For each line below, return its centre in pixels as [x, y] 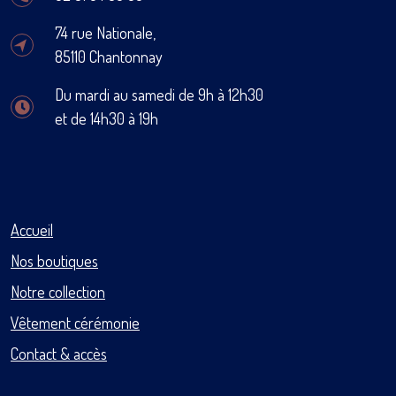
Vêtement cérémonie [75, 323]
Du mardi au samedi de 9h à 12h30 [159, 95]
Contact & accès [59, 354]
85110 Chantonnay [109, 57]
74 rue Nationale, [105, 33]
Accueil [32, 230]
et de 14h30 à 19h [107, 118]
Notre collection [58, 292]
